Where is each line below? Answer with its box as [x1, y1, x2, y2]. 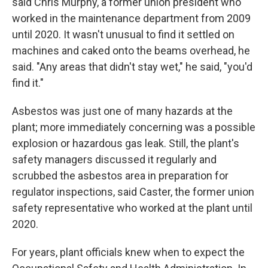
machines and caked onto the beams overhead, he [12, 44, 250, 57]
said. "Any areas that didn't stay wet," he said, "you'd [12, 60, 252, 74]
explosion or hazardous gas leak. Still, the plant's [12, 137, 239, 150]
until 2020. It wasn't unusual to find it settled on [12, 28, 234, 41]
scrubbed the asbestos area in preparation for [12, 169, 229, 182]
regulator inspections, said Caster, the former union [12, 185, 254, 199]
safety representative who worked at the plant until [12, 202, 252, 215]
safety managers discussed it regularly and [12, 153, 217, 166]
